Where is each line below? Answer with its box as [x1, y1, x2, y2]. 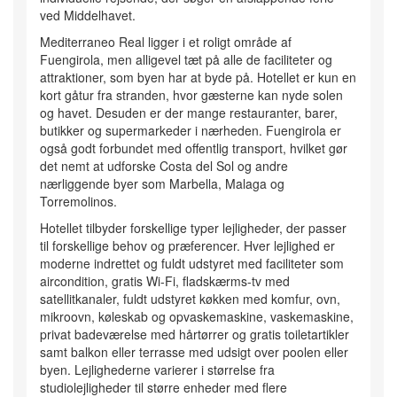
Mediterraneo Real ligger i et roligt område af [40, 33, 292, 51]
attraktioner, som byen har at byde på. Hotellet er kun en [40, 68, 356, 87]
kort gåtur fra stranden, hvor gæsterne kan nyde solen [40, 86, 343, 105]
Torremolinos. [40, 192, 117, 211]
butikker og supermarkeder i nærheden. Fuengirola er [40, 121, 341, 140]
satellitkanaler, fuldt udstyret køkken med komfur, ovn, [40, 290, 340, 308]
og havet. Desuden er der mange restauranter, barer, [40, 104, 338, 122]
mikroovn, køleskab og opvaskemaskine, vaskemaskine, [40, 307, 354, 326]
